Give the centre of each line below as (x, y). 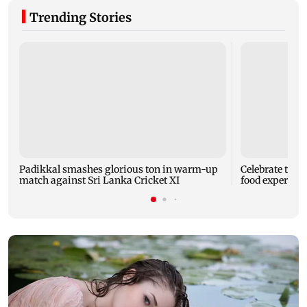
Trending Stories (81, 17)
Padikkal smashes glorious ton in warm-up (119, 169)
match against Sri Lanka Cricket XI (99, 180)
